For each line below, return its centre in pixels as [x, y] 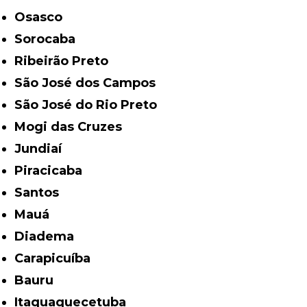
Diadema [50, 236]
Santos [41, 192]
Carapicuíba [57, 258]
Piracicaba [53, 170]
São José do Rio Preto [90, 105]
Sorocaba [49, 39]
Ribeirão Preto [66, 61]
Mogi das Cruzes [74, 126]
